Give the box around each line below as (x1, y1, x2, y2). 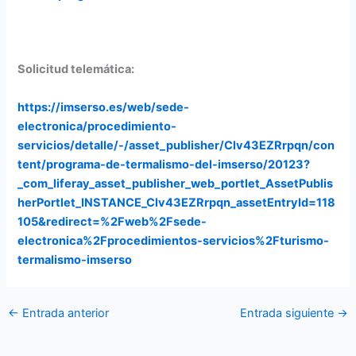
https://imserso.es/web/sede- (17, 99, 190, 114)
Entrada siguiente (240, 306, 338, 321)
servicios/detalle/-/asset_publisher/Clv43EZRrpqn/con (17, 137, 335, 153)
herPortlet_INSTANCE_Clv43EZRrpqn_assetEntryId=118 (17, 195, 336, 210)
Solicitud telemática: (17, 62, 135, 77)
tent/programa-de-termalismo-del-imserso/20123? (17, 157, 311, 172)
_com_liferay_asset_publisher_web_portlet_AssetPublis (17, 176, 334, 191)
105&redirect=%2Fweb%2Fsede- (17, 214, 207, 229)
